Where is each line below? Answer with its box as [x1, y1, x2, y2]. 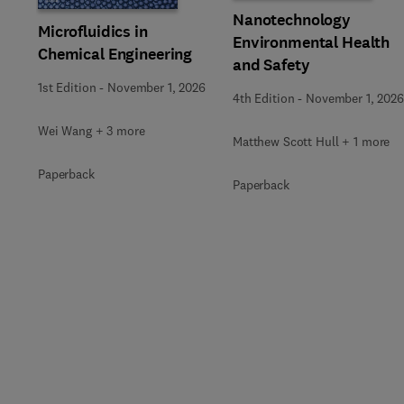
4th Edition [233, 90, 295, 106]
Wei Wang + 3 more [38, 122, 145, 139]
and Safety [233, 54, 310, 76]
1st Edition [38, 78, 96, 96]
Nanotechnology [233, 9, 352, 31]
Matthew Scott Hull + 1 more [233, 133, 390, 150]
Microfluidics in [38, 20, 148, 42]
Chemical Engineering [38, 42, 193, 65]
